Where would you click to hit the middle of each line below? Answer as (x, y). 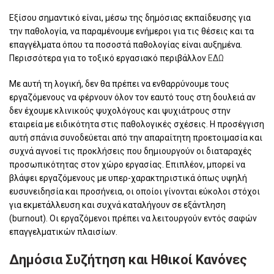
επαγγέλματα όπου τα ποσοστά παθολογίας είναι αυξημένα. (126, 44)
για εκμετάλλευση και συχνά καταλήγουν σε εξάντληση (117, 205)
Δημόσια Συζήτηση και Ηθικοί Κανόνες (128, 259)
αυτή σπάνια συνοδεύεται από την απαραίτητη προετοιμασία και (136, 137)
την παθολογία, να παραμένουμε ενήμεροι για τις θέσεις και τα (131, 31)
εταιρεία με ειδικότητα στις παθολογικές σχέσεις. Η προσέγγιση (137, 124)
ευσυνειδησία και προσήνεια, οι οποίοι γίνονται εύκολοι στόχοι (135, 191)
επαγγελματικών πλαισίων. (63, 231)
